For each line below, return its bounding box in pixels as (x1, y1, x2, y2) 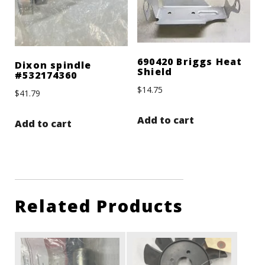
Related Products (15, 194, 183, 218)
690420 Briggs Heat (137, 55, 243, 69)
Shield (137, 65, 173, 79)
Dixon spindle (15, 58, 92, 72)
